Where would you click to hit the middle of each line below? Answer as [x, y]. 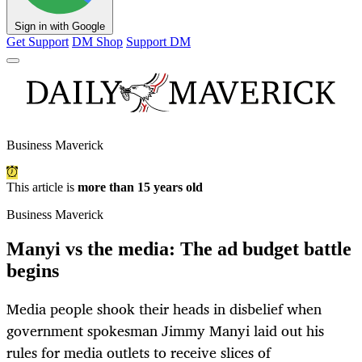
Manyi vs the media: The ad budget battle [179, 249]
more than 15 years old [140, 187]
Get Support [38, 42]
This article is [42, 187]
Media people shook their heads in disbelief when [164, 309]
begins [33, 271]
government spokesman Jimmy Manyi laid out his [165, 331]
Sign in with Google [60, 27]
